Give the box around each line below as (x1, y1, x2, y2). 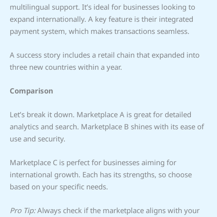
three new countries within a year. (10, 62, 122, 72)
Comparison (10, 85, 53, 95)
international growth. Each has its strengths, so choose (10, 169, 192, 179)
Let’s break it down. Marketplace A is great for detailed (10, 109, 191, 119)
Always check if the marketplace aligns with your (35, 205, 200, 215)
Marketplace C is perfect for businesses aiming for (10, 157, 176, 167)
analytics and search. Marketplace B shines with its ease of (10, 121, 204, 131)
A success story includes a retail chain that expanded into (10, 49, 200, 60)
